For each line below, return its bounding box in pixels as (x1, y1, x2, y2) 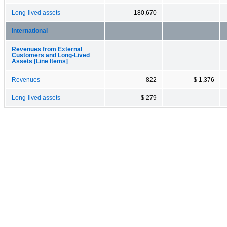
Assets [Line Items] (12, 58, 68, 64)
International (12, 27, 48, 34)
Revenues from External (12, 46, 82, 52)
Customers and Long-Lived (12, 52, 90, 58)
